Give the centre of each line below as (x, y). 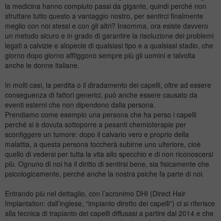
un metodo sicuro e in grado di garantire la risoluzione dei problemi (109, 35)
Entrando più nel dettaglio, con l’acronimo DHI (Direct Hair (95, 193)
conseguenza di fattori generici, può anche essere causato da (101, 94)
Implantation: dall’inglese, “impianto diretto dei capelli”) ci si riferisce (110, 203)
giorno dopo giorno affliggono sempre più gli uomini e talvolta (100, 55)
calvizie (41, 45)
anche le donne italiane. (42, 65)
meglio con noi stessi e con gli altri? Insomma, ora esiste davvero (107, 25)
